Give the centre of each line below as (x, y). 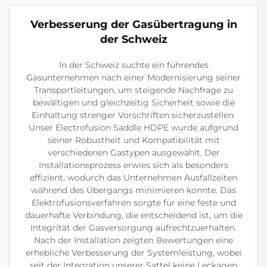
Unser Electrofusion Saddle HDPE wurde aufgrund (133, 128)
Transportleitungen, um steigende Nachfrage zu (133, 90)
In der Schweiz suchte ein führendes (133, 65)
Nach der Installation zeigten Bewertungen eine (133, 240)
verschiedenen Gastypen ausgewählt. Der (133, 153)
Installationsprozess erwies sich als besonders (133, 165)
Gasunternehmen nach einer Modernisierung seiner (133, 77)
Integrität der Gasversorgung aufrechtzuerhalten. (133, 228)
